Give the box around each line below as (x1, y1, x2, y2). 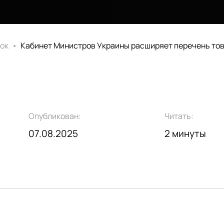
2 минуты (164, 127, 206, 140)
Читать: (164, 110, 193, 121)
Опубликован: (28, 110, 81, 121)
